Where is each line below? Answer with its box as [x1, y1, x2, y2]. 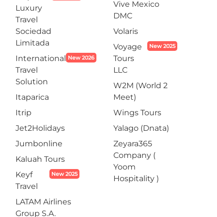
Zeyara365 [113, 139, 152, 148]
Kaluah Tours [15, 155, 65, 164]
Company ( [113, 151, 155, 160]
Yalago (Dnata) [113, 124, 169, 133]
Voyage [113, 42, 142, 51]
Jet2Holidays [15, 124, 65, 133]
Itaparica [15, 93, 49, 102]
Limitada [15, 38, 49, 47]
